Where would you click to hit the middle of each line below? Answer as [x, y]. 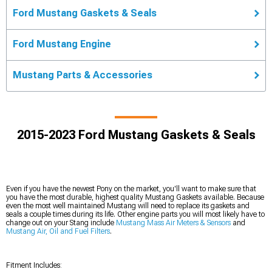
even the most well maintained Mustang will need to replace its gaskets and [128, 206]
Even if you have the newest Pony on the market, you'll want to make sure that [131, 189]
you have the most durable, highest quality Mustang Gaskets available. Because [135, 197]
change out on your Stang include [61, 223]
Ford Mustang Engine [62, 44]
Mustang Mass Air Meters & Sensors [173, 223]
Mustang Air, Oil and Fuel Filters [58, 231]
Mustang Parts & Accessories [83, 75]
